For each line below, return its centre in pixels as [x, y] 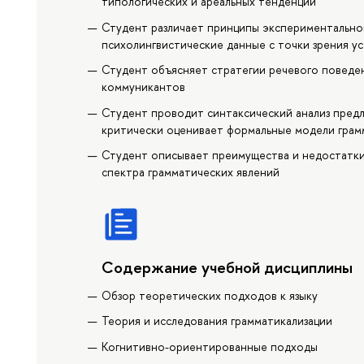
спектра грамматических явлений [191, 172]
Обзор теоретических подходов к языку [210, 295]
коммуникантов [144, 87]
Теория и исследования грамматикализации [217, 321]
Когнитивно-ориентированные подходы [210, 346]
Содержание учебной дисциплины [227, 267]
